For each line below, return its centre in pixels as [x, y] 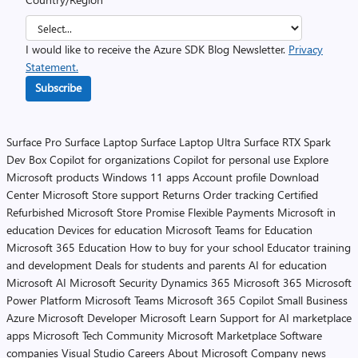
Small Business [312, 300]
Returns [181, 195]
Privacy [306, 49]
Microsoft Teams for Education [239, 230]
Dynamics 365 [195, 282]
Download [294, 177]
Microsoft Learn [178, 318]
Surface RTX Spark [287, 142]
